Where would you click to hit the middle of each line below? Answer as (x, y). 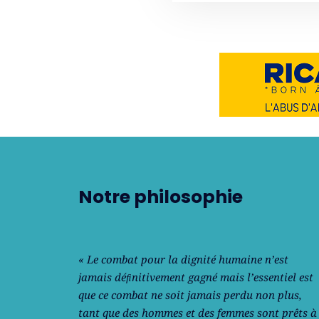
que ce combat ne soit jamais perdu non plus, (190, 295)
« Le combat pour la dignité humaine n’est (183, 259)
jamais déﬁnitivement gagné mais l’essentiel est (195, 277)
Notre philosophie (160, 197)
